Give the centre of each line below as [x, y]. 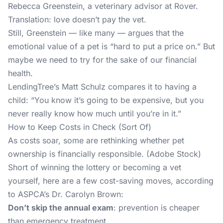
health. [20, 73]
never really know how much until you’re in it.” [95, 113]
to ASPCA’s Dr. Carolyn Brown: [66, 194]
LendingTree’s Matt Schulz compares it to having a [102, 87]
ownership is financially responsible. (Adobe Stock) [105, 154]
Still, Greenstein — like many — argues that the [96, 33]
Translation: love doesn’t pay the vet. [77, 19]
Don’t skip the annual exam [61, 208]
